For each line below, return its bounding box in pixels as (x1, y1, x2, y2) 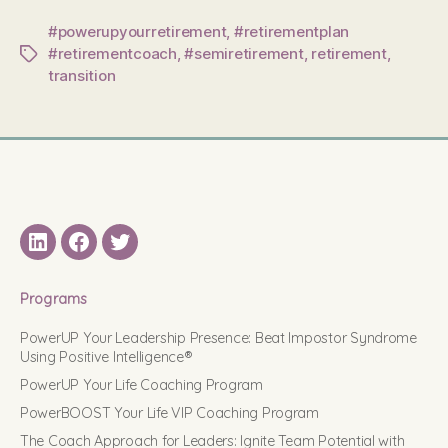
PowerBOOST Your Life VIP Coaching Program (20, 403, 319, 422)
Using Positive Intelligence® (20, 347, 193, 366)
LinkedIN (36, 241, 91, 260)
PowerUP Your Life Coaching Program (20, 375, 263, 394)
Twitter (118, 241, 161, 260)
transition (48, 65, 116, 85)
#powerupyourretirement (48, 21, 227, 41)
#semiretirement (184, 43, 304, 63)
